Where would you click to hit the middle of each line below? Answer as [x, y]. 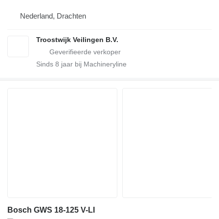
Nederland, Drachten [53, 16]
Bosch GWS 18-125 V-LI [51, 210]
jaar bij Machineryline [93, 64]
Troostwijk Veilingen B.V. [77, 40]
